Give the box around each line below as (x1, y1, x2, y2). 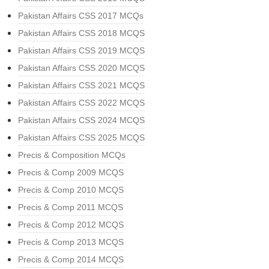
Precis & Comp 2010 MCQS (18, 185, 124, 195)
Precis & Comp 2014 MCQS (18, 255, 124, 264)
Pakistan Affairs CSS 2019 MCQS (18, 46, 145, 55)
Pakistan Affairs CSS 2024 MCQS (18, 115, 145, 125)
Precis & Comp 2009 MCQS (18, 168, 124, 177)
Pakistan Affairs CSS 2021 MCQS (18, 80, 145, 90)
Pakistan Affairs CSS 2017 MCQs (18, 11, 144, 20)
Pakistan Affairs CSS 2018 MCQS (18, 28, 145, 38)
